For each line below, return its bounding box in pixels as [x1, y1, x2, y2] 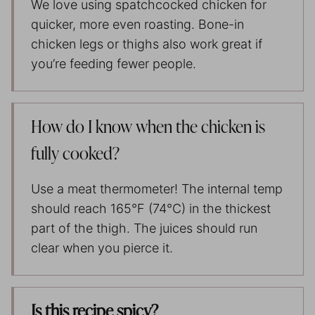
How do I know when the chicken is [31, 119, 265, 136]
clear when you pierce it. [31, 240, 173, 255]
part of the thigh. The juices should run [31, 220, 257, 236]
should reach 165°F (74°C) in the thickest [31, 200, 271, 216]
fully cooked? [31, 146, 120, 163]
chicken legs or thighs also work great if [31, 36, 262, 51]
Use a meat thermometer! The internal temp [31, 181, 283, 196]
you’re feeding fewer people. [31, 56, 196, 71]
